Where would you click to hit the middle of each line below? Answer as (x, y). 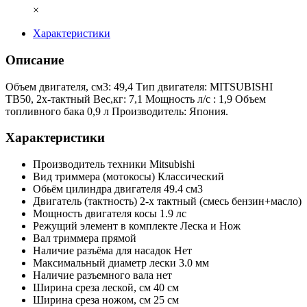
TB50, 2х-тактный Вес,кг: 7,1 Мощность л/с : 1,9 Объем (136, 99)
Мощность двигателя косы (96, 214)
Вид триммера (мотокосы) (95, 177)
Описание (35, 60)
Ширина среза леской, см (93, 288)
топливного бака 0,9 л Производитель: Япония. (117, 111)
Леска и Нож (210, 226)
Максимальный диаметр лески (106, 263)
